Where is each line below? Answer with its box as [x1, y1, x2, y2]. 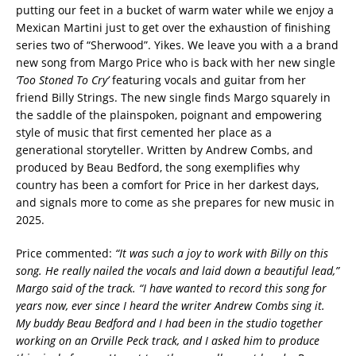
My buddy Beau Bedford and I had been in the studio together [16, 315, 323, 331]
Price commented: [16, 245, 112, 261]
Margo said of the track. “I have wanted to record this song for [16, 280, 327, 296]
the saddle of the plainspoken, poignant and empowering [16, 106, 322, 122]
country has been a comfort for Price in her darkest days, [16, 176, 319, 192]
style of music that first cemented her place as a [16, 124, 272, 140]
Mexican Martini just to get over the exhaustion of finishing [16, 19, 331, 35]
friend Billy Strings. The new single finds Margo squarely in [16, 89, 331, 105]
